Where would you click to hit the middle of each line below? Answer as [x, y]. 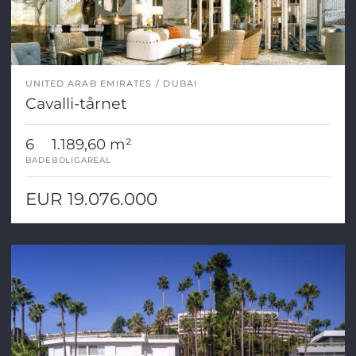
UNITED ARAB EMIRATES [89, 83]
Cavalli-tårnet [76, 103]
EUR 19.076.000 [91, 198]
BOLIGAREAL [81, 160]
